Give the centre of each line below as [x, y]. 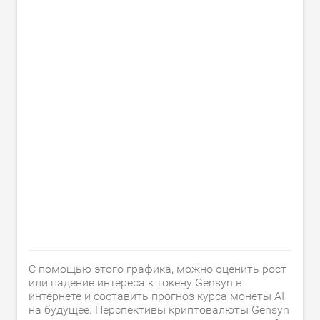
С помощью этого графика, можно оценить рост [157, 269]
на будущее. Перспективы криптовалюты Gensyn [159, 309]
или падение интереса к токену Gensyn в [135, 282]
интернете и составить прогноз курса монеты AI [156, 296]
